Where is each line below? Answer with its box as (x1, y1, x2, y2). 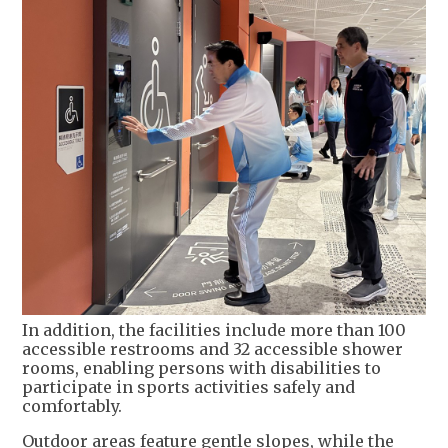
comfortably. (22, 396, 122, 417)
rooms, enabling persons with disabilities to (22, 358, 381, 379)
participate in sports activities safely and (22, 377, 355, 398)
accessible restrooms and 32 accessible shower (22, 339, 403, 360)
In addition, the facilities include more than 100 (22, 320, 406, 341)
